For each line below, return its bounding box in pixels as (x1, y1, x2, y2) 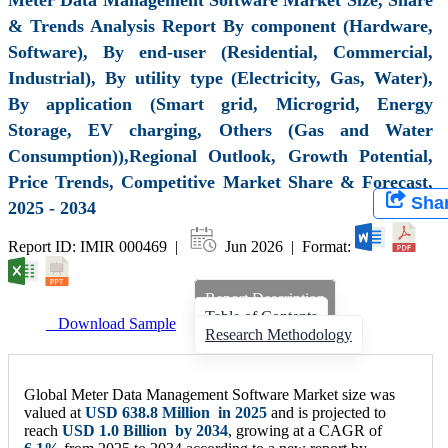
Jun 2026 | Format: (221, 237, 355, 255)
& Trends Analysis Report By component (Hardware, (8, 15, 433, 36)
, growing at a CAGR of (228, 421, 382, 439)
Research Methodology (205, 325, 352, 343)
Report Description (205, 289, 325, 307)
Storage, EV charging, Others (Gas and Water (8, 119, 433, 140)
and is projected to (267, 403, 386, 421)
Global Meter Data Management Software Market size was (24, 385, 395, 403)
